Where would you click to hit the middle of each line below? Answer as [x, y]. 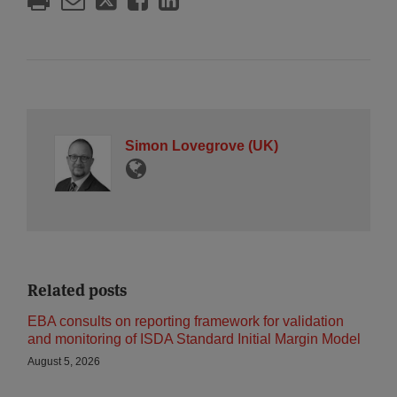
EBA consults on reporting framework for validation [186, 321]
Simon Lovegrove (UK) [202, 146]
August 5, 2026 [64, 362]
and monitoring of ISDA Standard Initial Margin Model [194, 339]
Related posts [77, 290]
